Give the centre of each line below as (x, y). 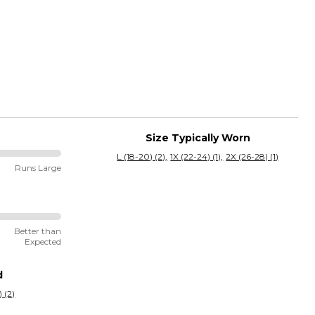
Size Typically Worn (198, 138)
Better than (37, 231)
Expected (43, 242)
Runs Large (38, 168)
